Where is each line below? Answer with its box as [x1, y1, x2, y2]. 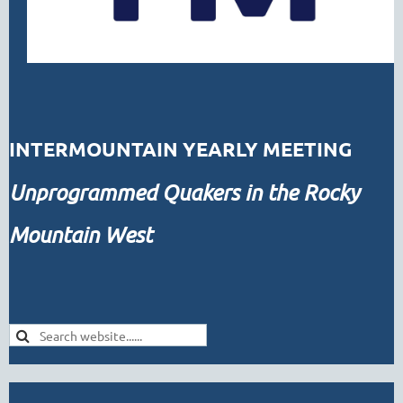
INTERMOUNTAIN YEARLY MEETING [9, 137, 352, 161]
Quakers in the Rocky [162, 179, 359, 205]
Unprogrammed [9, 179, 162, 205]
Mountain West [9, 221, 152, 247]
